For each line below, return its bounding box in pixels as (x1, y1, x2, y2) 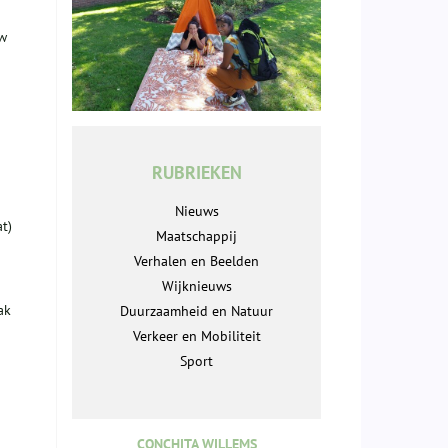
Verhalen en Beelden (134, 252, 259, 271)
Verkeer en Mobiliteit (132, 327, 261, 346)
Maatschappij (156, 227, 237, 246)
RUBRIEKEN (151, 161, 242, 185)
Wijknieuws (161, 277, 232, 296)
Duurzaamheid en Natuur (120, 302, 273, 321)
